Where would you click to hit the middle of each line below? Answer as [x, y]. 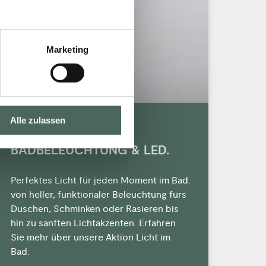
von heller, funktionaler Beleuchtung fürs [98, 195]
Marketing [67, 49]
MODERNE [41, 135]
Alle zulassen [38, 120]
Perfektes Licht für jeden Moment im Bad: [100, 181]
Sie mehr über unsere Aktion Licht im [90, 238]
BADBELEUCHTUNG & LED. [90, 151]
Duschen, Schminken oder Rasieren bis [94, 209]
